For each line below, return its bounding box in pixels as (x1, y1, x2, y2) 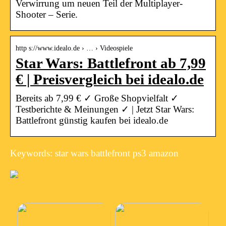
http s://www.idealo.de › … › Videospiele (16, 44, 133, 52)
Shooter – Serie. (16, 9, 78, 20)
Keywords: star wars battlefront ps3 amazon (10, 147, 179, 158)
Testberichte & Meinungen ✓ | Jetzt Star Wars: (16, 103, 194, 115)
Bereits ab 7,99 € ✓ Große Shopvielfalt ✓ (16, 92, 179, 103)
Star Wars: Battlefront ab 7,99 (16, 55, 206, 71)
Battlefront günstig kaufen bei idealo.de (16, 115, 168, 126)
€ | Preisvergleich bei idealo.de (16, 71, 204, 87)
